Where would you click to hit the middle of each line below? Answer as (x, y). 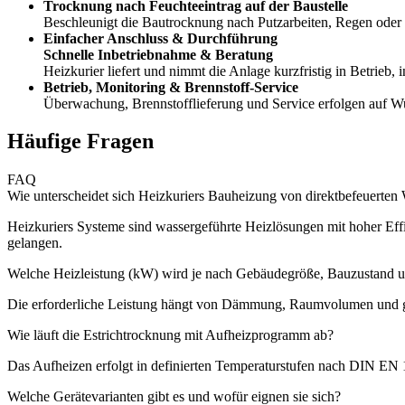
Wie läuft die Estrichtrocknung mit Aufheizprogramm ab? (170, 335)
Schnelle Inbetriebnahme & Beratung (158, 54)
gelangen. (35, 243)
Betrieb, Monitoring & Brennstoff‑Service (171, 87)
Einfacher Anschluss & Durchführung (160, 38)
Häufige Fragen (80, 141)
